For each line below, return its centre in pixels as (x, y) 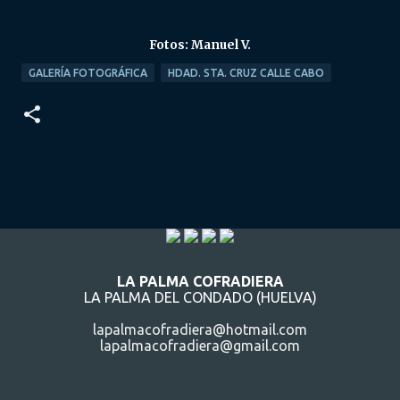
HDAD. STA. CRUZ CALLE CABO (246, 73)
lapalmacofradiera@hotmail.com (200, 330)
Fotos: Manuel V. (200, 45)
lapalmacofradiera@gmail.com (200, 346)
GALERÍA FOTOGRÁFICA (88, 73)
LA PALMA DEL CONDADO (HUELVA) (200, 298)
